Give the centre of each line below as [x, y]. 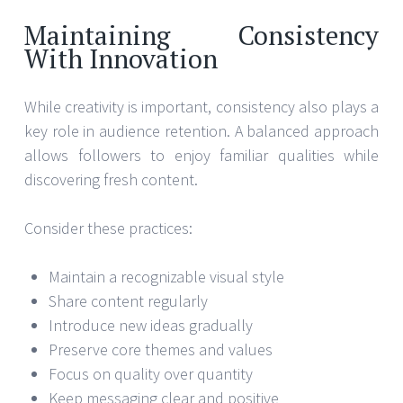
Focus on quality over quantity [151, 374]
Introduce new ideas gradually [151, 326]
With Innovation [121, 59]
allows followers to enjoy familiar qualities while [201, 156]
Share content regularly [128, 301]
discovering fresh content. [111, 180]
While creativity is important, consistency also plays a [201, 107]
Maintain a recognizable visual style [166, 277]
